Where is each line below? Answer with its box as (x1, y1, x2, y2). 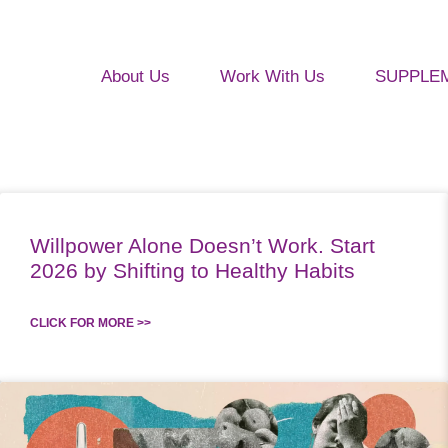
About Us (101, 67, 170, 86)
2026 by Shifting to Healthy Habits (30, 259, 355, 282)
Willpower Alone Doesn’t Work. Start (30, 234, 375, 257)
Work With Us (220, 67, 325, 86)
